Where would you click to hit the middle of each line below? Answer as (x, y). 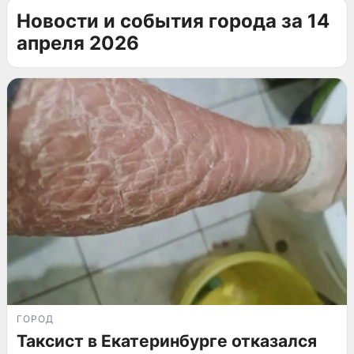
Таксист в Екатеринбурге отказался (167, 341)
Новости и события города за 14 (173, 21)
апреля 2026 (78, 43)
